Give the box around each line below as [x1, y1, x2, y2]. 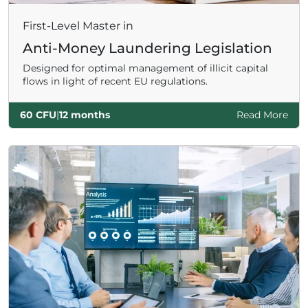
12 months [59, 108, 110, 121]
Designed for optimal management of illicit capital [23, 61, 268, 74]
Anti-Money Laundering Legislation [23, 39, 272, 56]
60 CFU [20, 108, 56, 121]
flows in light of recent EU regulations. [23, 74, 208, 87]
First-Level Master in [23, 19, 133, 32]
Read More [236, 108, 288, 121]
